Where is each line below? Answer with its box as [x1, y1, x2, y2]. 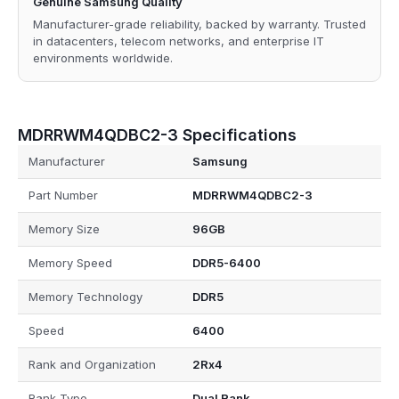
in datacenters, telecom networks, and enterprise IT [33, 33, 324, 48]
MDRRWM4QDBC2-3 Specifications [18, 125, 297, 144]
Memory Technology [28, 289, 142, 305]
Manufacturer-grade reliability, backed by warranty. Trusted [33, 16, 366, 31]
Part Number [28, 188, 98, 203]
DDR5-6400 [191, 256, 261, 271]
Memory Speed [28, 256, 112, 271]
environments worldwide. [33, 50, 173, 65]
